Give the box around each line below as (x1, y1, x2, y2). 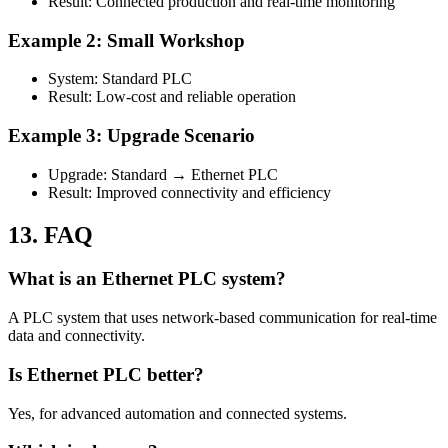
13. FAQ (8, 221, 93, 248)
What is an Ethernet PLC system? (8, 268, 286, 290)
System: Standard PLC (48, 70, 192, 88)
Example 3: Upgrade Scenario (8, 124, 255, 146)
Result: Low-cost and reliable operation (48, 88, 296, 106)
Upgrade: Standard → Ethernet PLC (48, 165, 278, 183)
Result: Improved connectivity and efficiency (48, 183, 331, 201)
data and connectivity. (8, 327, 145, 345)
